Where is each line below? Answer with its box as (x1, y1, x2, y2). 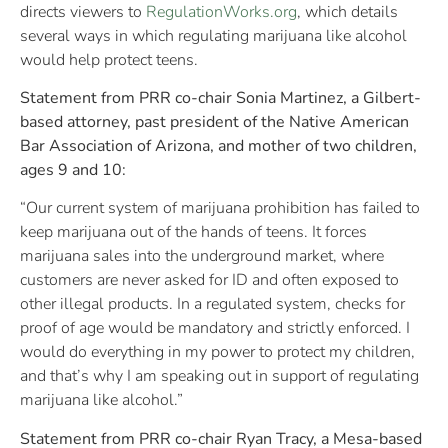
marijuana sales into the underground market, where (20, 245, 384, 268)
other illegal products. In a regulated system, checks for (20, 293, 405, 316)
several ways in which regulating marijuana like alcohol (20, 24, 407, 47)
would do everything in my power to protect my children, (20, 341, 415, 364)
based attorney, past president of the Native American (20, 111, 409, 134)
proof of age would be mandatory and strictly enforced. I (20, 317, 410, 340)
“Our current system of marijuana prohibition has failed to (20, 197, 420, 220)
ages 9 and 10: (20, 159, 126, 182)
